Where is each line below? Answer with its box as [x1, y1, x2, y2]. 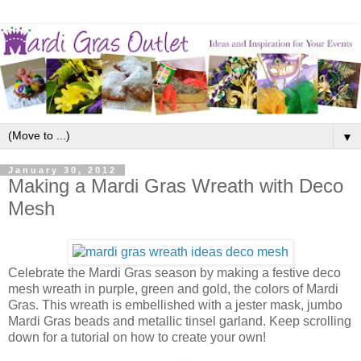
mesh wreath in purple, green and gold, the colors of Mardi [8, 281, 338, 296]
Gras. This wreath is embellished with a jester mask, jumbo [8, 297, 342, 312]
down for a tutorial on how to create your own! [8, 330, 266, 344]
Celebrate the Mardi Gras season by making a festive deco [8, 265, 341, 280]
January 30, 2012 [8, 165, 117, 176]
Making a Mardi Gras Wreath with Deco [8, 175, 343, 197]
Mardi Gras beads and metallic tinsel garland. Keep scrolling [8, 313, 351, 328]
